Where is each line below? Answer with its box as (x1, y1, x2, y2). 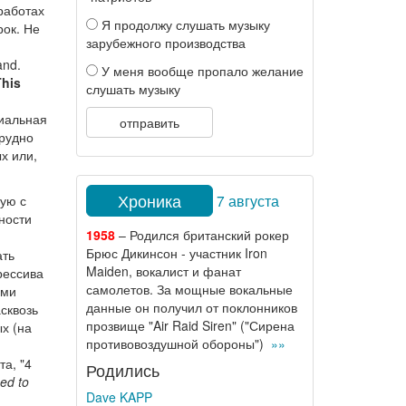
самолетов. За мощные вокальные (85, 280, 293, 298)
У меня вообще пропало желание (97, 62, 304, 80)
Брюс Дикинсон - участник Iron (85, 244, 267, 262)
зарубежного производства (85, 34, 246, 52)
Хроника (117, 188, 181, 212)
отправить (119, 113, 179, 131)
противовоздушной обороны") (85, 334, 271, 353)
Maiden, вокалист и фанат (85, 262, 241, 280)
